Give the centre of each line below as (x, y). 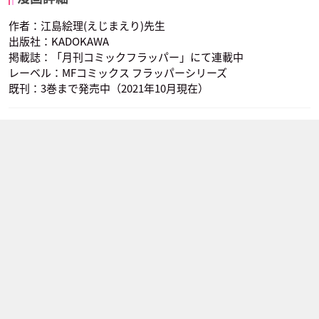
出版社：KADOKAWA (59, 42)
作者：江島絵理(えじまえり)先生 (87, 26)
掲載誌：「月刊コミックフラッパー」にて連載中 (126, 57)
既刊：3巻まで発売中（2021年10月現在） (109, 89)
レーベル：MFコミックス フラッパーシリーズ (118, 73)
